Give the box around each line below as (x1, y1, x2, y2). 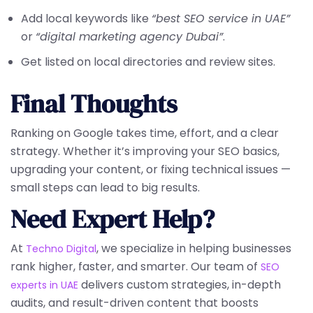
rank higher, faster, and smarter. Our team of (10, 259, 261, 275)
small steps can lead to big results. (10, 180, 200, 196)
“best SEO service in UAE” (152, 10, 290, 27)
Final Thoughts (10, 87, 177, 121)
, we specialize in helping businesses (96, 240, 291, 256)
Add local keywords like (21, 10, 152, 27)
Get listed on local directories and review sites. (21, 54, 275, 70)
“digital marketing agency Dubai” (36, 29, 223, 45)
